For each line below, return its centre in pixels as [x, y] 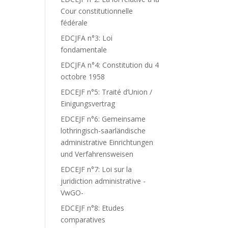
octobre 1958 [83, 77]
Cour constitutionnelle [97, 11]
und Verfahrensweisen [97, 154]
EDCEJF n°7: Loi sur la [96, 169]
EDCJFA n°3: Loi [87, 38]
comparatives [83, 220]
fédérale [74, 23]
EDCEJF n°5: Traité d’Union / [107, 92]
